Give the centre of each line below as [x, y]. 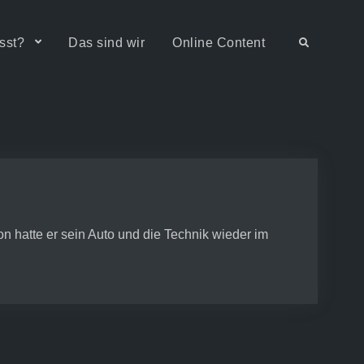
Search [314, 42]
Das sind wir [106, 43]
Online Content [219, 43]
